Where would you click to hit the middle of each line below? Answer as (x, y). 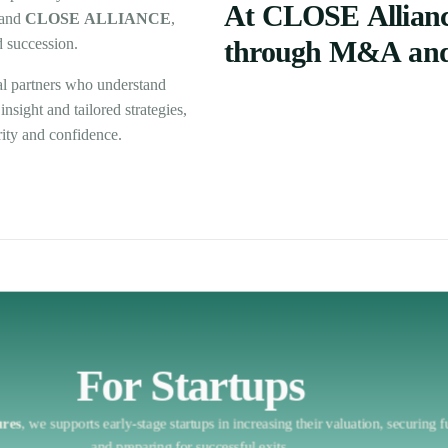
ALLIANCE (127, 18)
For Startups (190, 384)
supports (75, 422)
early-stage (135, 422)
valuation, (354, 422)
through (273, 51)
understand (131, 84)
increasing (263, 422)
